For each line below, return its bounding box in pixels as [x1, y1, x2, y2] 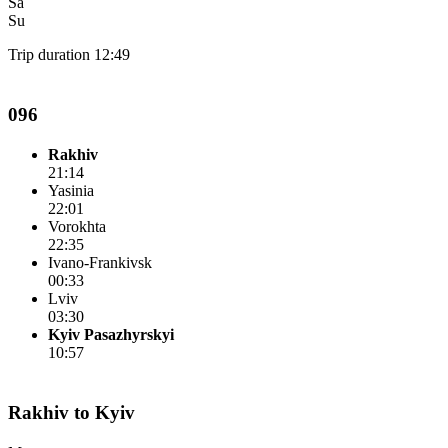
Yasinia [48, 182, 94, 199]
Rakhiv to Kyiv [8, 402, 135, 423]
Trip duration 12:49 [8, 46, 130, 63]
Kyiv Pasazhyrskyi [48, 326, 174, 343]
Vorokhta [48, 218, 106, 235]
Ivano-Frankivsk [48, 254, 152, 271]
